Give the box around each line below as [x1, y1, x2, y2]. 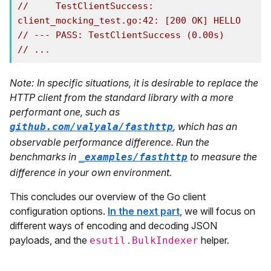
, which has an [173, 120, 237, 132]
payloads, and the [10, 234, 90, 246]
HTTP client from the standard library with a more [10, 91, 233, 103]
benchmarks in [10, 151, 79, 163]
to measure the [188, 151, 257, 163]
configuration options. [10, 205, 108, 217]
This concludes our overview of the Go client [10, 191, 206, 203]
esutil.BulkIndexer [90, 235, 198, 246]
